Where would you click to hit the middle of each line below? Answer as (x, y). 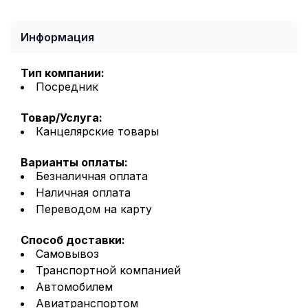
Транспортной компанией (108, 270)
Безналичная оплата (92, 176)
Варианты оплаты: (74, 162)
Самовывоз (67, 253)
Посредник (67, 86)
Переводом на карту (94, 209)
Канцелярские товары (97, 131)
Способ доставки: (73, 240)
